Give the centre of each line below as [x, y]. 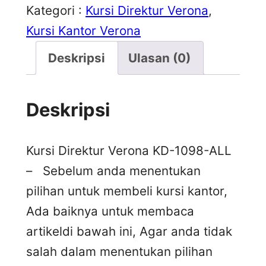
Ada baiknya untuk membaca [110, 211]
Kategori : [56, 11]
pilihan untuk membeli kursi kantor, [127, 191]
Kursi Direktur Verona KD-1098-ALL [129, 150]
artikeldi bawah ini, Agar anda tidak [129, 231]
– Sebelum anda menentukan [113, 170]
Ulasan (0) [160, 58]
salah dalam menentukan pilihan [119, 251]
